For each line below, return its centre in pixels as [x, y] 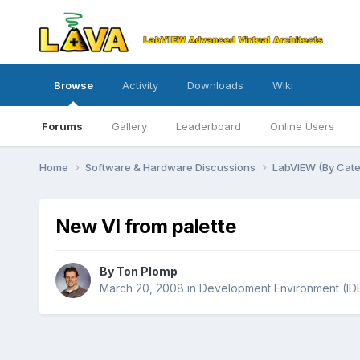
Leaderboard [208, 126]
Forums [62, 126]
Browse [73, 85]
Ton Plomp [147, 272]
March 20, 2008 [141, 288]
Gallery [129, 126]
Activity [140, 85]
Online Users [302, 126]
